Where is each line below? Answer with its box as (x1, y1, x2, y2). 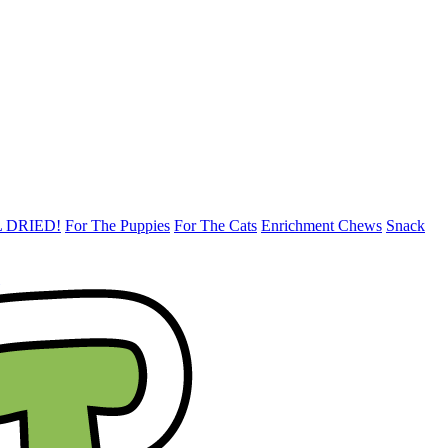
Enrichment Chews (261, 217, 382, 234)
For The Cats (174, 217, 257, 234)
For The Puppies (65, 217, 170, 234)
